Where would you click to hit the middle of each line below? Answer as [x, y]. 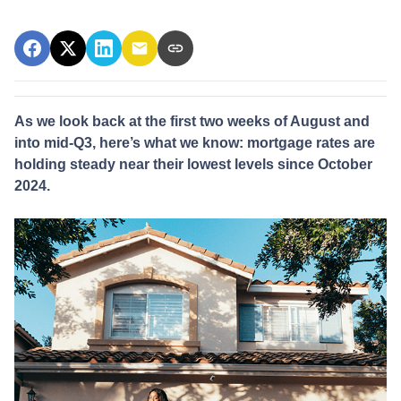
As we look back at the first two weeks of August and [192, 121]
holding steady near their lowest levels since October [193, 164]
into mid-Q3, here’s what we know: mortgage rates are [195, 142]
